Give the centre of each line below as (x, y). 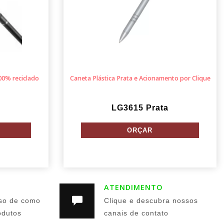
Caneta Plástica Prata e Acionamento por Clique (140, 78)
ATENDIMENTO (134, 187)
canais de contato (136, 213)
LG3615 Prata (140, 108)
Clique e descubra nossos (151, 201)
